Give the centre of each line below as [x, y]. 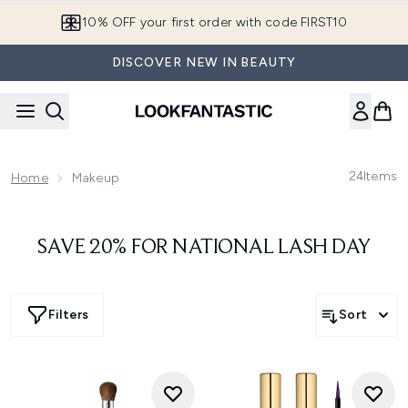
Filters [69, 315]
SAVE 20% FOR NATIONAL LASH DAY [204, 248]
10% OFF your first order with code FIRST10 [215, 22]
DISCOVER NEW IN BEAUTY [204, 62]
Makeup [96, 178]
